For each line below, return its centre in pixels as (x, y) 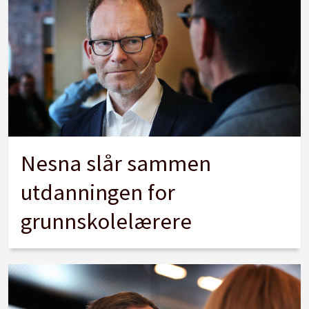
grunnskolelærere (107, 221)
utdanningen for (98, 192)
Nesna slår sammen (116, 163)
